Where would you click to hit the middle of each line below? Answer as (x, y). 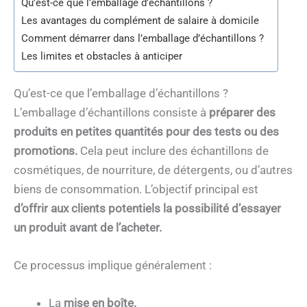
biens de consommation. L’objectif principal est (136, 189)
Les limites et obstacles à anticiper (102, 56)
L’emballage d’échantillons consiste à (111, 112)
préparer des (242, 112)
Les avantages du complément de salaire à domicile (140, 20)
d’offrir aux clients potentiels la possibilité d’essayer (147, 208)
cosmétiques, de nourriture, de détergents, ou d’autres (153, 170)
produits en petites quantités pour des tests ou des (146, 131)
